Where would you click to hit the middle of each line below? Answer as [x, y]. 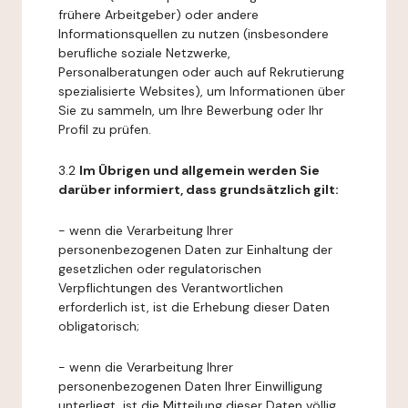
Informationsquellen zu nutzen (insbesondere [194, 34]
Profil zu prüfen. [105, 129]
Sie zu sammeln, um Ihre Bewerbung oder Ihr [191, 110]
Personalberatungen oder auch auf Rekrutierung [201, 72]
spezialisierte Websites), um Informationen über [202, 91]
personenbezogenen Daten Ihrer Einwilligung [190, 386]
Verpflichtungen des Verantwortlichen [171, 288]
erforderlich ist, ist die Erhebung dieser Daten [194, 307]
